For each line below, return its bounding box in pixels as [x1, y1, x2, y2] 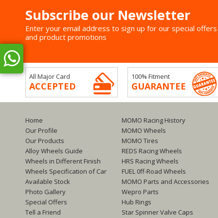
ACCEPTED [29, 80, 76, 92]
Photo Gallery [25, 187, 66, 196]
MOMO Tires [122, 136, 159, 145]
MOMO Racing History [122, 116, 186, 125]
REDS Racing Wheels [122, 146, 182, 155]
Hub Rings [122, 198, 152, 206]
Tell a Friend [25, 208, 61, 217]
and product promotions [25, 32, 107, 42]
